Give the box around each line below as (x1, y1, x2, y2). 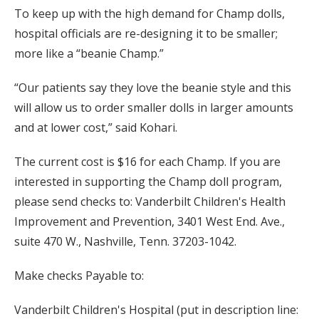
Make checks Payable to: (14, 267, 144, 283)
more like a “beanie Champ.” (14, 45, 164, 61)
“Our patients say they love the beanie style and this (14, 79, 291, 95)
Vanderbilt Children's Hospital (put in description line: (14, 301, 298, 318)
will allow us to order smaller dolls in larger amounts (14, 99, 293, 115)
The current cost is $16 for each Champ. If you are (14, 153, 281, 169)
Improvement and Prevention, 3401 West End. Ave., (14, 213, 285, 229)
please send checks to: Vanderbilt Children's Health (14, 193, 286, 209)
